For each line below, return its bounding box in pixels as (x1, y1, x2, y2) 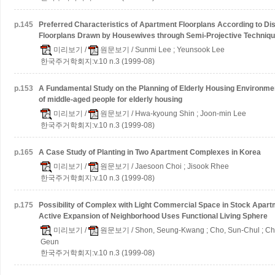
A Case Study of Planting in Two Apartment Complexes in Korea (39, 148, 261, 157)
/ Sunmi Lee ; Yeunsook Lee (130, 45, 225, 54)
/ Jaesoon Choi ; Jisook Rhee (130, 162, 229, 171)
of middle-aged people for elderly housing (39, 95, 182, 104)
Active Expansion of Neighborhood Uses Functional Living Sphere (39, 212, 268, 220)
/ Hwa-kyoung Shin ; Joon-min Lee (130, 109, 246, 118)
